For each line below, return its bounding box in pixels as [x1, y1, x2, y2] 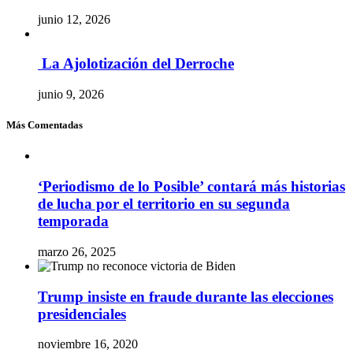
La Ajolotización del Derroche [38, 55, 234, 72]
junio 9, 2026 [38, 87, 104, 102]
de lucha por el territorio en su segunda [38, 195, 290, 213]
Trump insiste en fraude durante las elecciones [38, 288, 333, 305]
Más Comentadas [6, 119, 83, 132]
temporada [38, 213, 109, 230]
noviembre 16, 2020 [38, 337, 138, 351]
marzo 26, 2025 [38, 244, 116, 258]
